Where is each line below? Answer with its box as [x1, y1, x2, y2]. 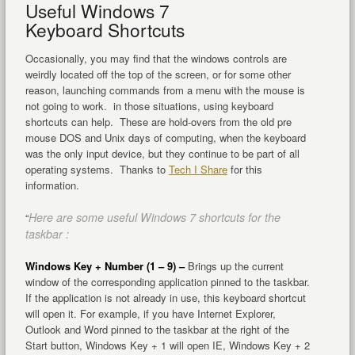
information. [25, 177, 79, 193]
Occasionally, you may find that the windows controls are [25, 51, 287, 67]
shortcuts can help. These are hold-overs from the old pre [25, 114, 292, 130]
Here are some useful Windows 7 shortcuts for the [28, 209, 281, 226]
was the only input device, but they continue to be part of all [25, 146, 300, 162]
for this [227, 162, 262, 177]
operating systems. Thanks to [25, 162, 169, 177]
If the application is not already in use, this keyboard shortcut [25, 290, 306, 306]
